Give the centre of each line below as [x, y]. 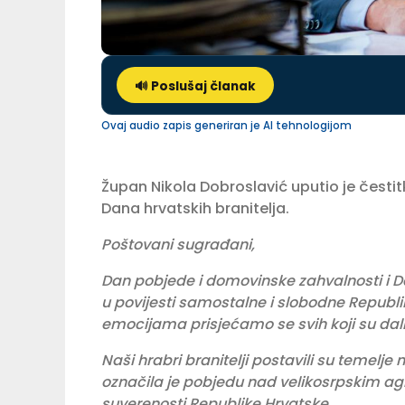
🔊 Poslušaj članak [195, 87]
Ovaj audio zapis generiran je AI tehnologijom [226, 126]
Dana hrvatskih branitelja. [195, 209]
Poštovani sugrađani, [178, 245]
